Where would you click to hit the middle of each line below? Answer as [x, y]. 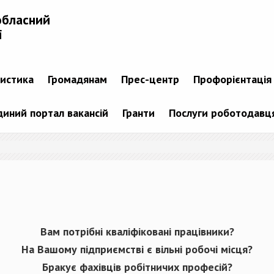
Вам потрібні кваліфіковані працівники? [137, 232]
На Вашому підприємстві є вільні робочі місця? [137, 250]
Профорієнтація [232, 80]
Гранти [139, 113]
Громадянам [77, 80]
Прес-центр [150, 80]
